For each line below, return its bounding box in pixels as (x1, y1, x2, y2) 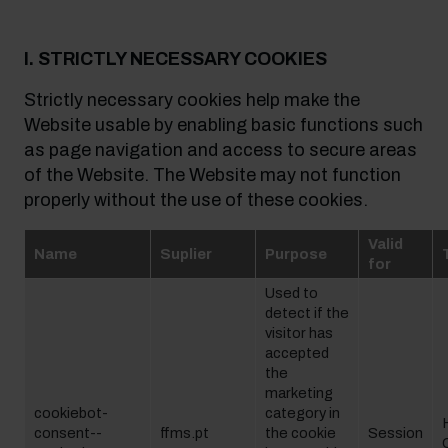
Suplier (160, 246, 212, 262)
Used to (265, 285, 318, 301)
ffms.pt (160, 425, 209, 441)
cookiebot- (34, 405, 108, 421)
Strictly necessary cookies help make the (24, 90, 360, 110)
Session (368, 425, 423, 441)
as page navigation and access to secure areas (24, 140, 417, 160)
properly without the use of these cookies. (24, 190, 368, 210)
